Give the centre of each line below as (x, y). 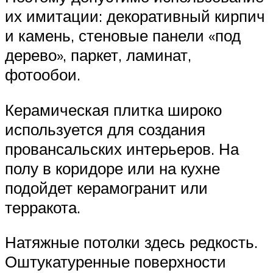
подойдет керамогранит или (106, 187)
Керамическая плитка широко (113, 109)
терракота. (43, 207)
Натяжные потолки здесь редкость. (131, 242)
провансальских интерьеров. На (122, 148)
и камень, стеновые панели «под (123, 35)
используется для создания (105, 129)
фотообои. (43, 74)
